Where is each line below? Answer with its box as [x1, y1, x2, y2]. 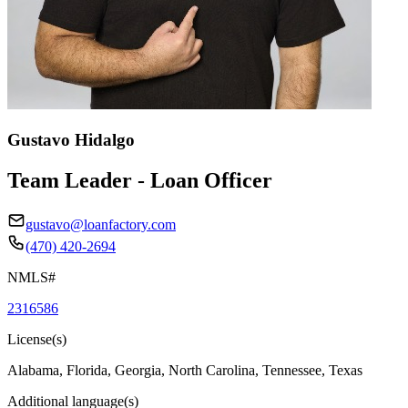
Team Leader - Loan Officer [7, 168, 272, 192]
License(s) [7, 331, 66, 347]
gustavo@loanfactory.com [25, 216, 176, 232]
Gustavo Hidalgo [7, 129, 135, 149]
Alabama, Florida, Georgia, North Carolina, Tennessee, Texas [7, 362, 362, 378]
